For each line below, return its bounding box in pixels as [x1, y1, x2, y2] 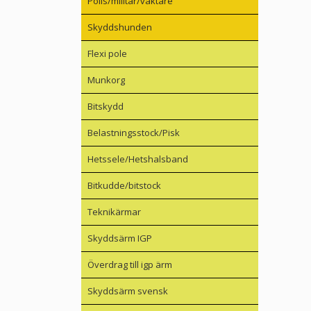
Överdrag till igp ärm [87, 258, 172, 271]
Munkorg [87, 74, 125, 87]
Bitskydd [87, 100, 124, 113]
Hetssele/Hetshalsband [87, 153, 188, 166]
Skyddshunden [87, 21, 152, 34]
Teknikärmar [87, 205, 141, 219]
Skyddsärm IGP [87, 232, 152, 245]
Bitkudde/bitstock [87, 179, 161, 192]
